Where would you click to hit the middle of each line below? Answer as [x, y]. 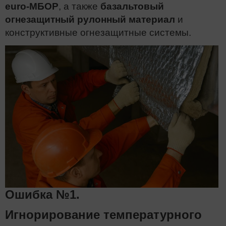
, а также [79, 6]
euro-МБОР [32, 6]
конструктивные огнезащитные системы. [98, 33]
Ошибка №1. [42, 194]
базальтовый [132, 6]
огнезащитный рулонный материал [90, 19]
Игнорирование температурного [103, 214]
